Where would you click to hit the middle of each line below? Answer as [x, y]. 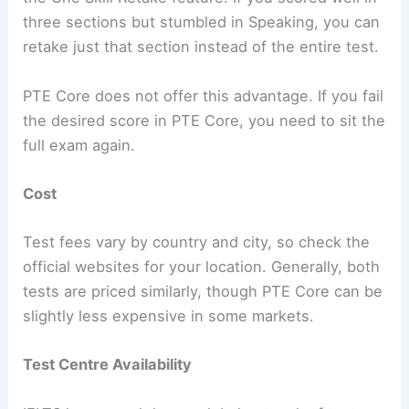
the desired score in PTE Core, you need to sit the [204, 120]
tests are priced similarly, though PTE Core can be [203, 292]
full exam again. [79, 145]
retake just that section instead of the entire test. [201, 47]
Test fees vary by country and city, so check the [197, 242]
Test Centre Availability [108, 365]
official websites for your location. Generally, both [202, 267]
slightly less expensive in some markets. [169, 316]
